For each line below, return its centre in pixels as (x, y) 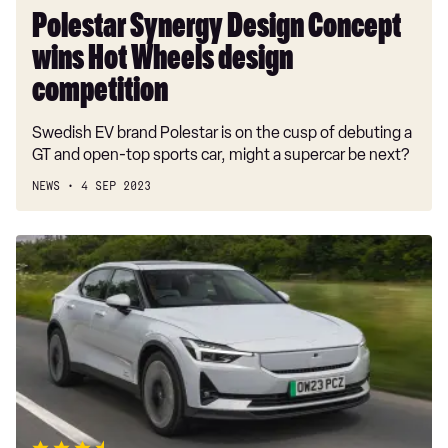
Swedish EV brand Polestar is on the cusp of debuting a (222, 132)
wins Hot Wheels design (162, 62)
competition (100, 94)
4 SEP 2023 (116, 186)
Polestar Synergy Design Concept (216, 30)
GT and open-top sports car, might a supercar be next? (220, 154)
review (41, 390)
